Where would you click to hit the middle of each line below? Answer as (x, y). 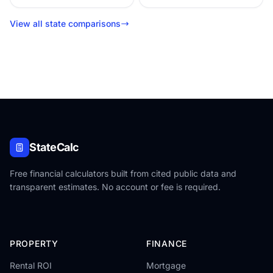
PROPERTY (34, 243)
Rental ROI (31, 265)
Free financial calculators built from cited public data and (123, 173)
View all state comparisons (65, 23)
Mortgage (166, 265)
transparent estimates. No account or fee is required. (115, 187)
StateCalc (54, 147)
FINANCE (167, 243)
